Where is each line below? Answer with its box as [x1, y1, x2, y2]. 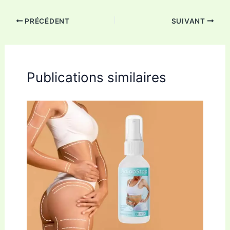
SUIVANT [171, 16, 207, 25]
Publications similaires [26, 69, 166, 85]
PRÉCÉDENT [23, 16, 70, 25]
